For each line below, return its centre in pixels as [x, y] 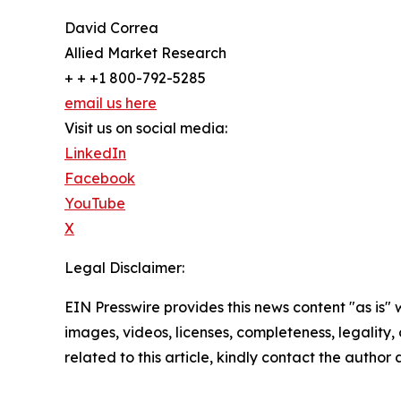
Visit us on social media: [146, 128]
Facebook [100, 178]
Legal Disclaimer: [124, 267]
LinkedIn [95, 153]
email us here [111, 102]
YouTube [95, 203]
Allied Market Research [145, 52]
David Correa [111, 27]
